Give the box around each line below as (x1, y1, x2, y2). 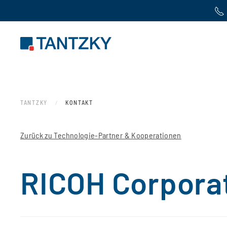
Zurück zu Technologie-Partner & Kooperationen (20, 130, 181, 140)
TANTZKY (20, 98, 48, 106)
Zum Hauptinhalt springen (18, 19, 110, 28)
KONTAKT (65, 98, 93, 106)
